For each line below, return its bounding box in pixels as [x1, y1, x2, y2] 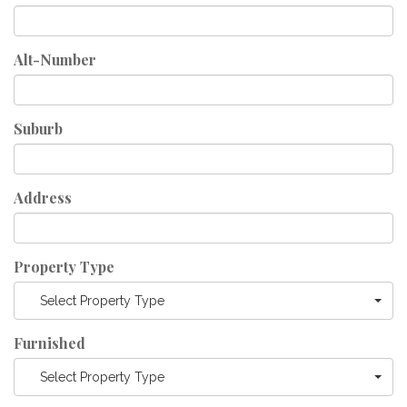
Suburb [14, 119, 63, 138]
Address [14, 188, 72, 207]
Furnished [14, 333, 85, 352]
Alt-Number [14, 50, 96, 69]
